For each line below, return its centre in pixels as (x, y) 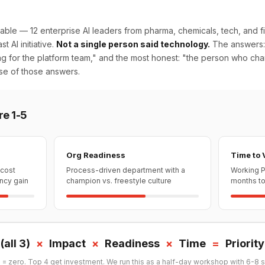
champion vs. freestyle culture (119, 181)
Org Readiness (96, 155)
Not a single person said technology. (133, 44)
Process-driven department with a (126, 170)
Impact (67, 243)
